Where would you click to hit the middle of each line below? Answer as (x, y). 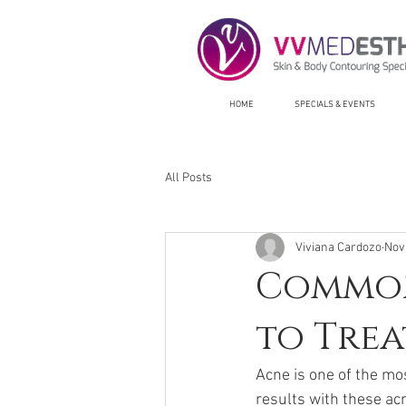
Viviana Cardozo (338, 247)
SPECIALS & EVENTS (334, 105)
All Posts (188, 178)
